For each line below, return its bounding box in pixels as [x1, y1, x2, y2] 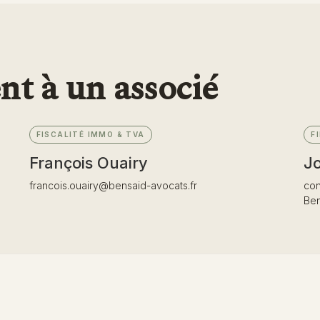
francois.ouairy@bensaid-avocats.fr [29, 179, 197, 191]
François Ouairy [29, 153, 148, 172]
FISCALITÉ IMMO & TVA [36, 129, 145, 139]
